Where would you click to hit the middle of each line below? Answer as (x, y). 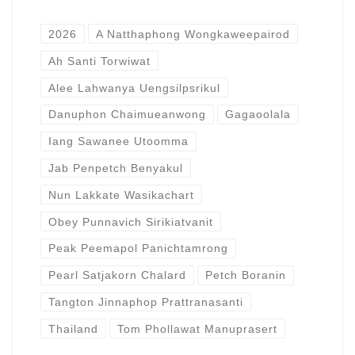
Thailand (73, 328)
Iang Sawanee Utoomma (118, 141)
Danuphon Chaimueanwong (127, 115)
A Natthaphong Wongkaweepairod (193, 34)
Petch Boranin (246, 275)
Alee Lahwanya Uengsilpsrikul (134, 88)
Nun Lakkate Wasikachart (121, 195)
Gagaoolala (258, 115)
